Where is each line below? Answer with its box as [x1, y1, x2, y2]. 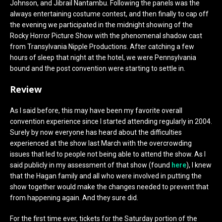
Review [10, 83, 42, 95]
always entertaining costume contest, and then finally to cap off [10, 10, 209, 18]
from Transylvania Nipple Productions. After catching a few [10, 43, 194, 51]
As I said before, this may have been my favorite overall [10, 107, 182, 114]
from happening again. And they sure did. [10, 194, 138, 202]
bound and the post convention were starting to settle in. [10, 64, 185, 72]
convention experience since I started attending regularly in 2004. [10, 117, 212, 125]
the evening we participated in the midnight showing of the [10, 21, 193, 29]
